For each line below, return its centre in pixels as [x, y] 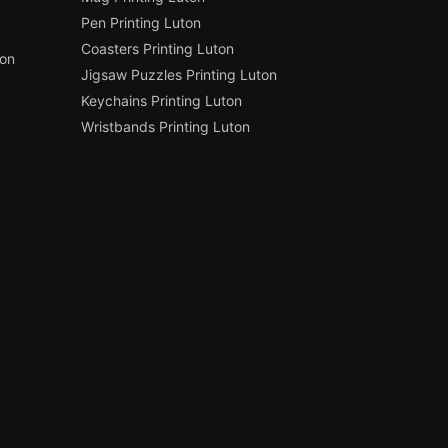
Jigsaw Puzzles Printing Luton [179, 75]
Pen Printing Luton [141, 23]
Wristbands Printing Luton [166, 127]
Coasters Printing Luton [158, 49]
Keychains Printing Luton [162, 101]
